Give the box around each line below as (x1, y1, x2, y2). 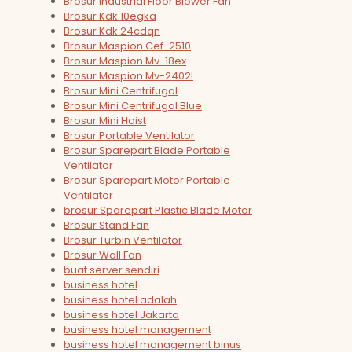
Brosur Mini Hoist (64, 113, 146, 129)
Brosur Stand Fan (64, 218, 149, 233)
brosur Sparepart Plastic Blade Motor (64, 203, 252, 218)
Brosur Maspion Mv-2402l (64, 68, 193, 84)
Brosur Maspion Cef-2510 (64, 38, 191, 54)
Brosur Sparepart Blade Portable (64, 143, 230, 159)
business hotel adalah (64, 292, 177, 308)
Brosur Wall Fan (64, 247, 141, 263)
